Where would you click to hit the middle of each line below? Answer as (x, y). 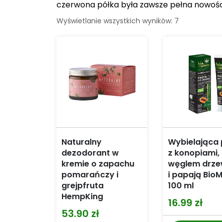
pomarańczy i (90, 175)
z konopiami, (194, 153)
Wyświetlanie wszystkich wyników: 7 (118, 21)
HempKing (82, 197)
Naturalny (82, 142)
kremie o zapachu (98, 164)
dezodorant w (90, 153)
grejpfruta (83, 186)
